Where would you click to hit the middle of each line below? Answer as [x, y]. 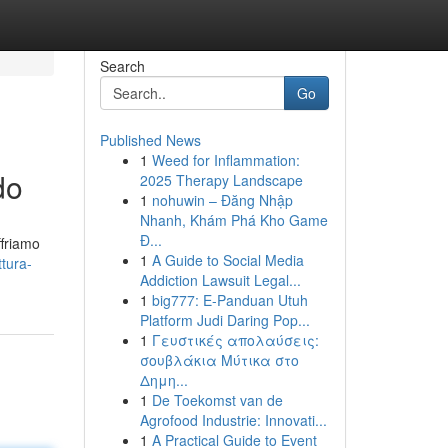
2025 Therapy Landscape [221, 180]
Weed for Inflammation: [225, 160]
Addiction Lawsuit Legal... [220, 280]
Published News [150, 140]
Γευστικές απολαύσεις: [235, 340]
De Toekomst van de [217, 400]
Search [122, 66]
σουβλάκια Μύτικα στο [219, 360]
